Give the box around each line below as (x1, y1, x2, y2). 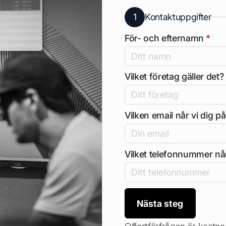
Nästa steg (137, 198, 184, 209)
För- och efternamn (124, 32, 204, 43)
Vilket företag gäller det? (124, 71, 224, 82)
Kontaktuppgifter (144, 12, 212, 23)
